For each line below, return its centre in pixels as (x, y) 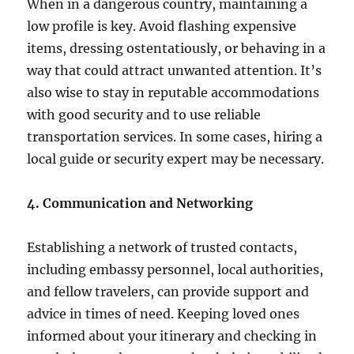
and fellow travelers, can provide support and (168, 291)
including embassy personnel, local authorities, (175, 269)
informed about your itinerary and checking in (172, 335)
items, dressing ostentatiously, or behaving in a (177, 48)
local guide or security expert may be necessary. (176, 158)
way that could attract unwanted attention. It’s (175, 70)
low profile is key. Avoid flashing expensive (162, 26)
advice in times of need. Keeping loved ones (164, 313)
